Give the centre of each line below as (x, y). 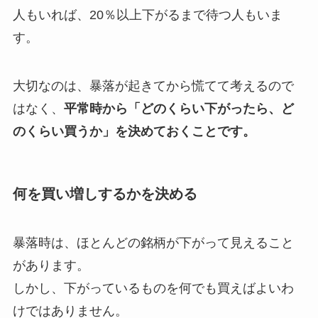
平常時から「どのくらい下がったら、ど (179, 108)
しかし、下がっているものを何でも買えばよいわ (153, 289)
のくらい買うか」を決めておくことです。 (134, 131)
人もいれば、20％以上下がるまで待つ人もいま (147, 15)
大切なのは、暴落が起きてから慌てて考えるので (153, 86)
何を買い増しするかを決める (105, 193)
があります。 (51, 266)
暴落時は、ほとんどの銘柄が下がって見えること (153, 243)
